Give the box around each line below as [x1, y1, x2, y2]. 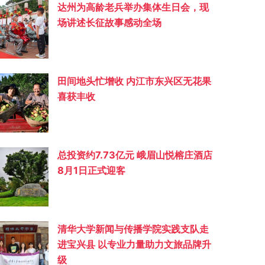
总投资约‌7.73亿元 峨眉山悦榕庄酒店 [57, 148, 212, 161]
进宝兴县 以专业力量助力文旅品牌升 [57, 238, 211, 250]
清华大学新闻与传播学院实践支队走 [57, 222, 209, 235]
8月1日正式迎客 [57, 164, 125, 176]
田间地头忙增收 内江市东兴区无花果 [57, 75, 211, 87]
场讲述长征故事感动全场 [57, 16, 161, 28]
